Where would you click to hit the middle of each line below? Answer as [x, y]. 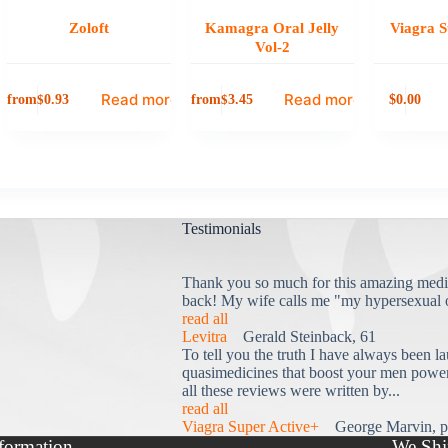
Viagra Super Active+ [250, 426]
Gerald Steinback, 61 [301, 336]
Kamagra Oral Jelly [272, 28]
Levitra [204, 336]
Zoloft [88, 28]
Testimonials [221, 229]
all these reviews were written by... [290, 390]
